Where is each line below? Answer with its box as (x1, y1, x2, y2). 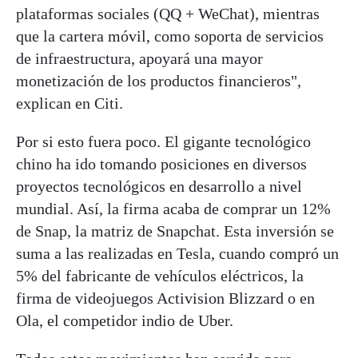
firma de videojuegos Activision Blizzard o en (16, 288, 315, 307)
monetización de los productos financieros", (16, 71, 301, 89)
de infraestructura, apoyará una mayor (16, 49, 263, 67)
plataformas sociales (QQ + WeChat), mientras (16, 4, 320, 22)
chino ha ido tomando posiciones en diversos (16, 154, 307, 173)
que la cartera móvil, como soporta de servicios (16, 26, 324, 45)
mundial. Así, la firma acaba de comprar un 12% (16, 199, 331, 217)
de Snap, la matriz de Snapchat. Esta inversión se (16, 221, 334, 240)
